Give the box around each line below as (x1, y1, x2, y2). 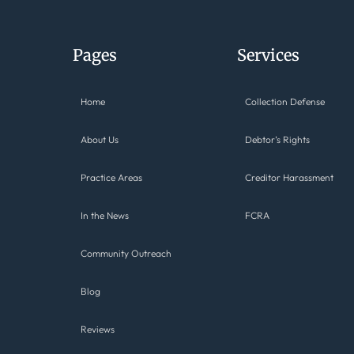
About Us (80, 134, 119, 146)
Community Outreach (80, 247, 171, 260)
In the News (80, 209, 129, 222)
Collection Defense (245, 96, 326, 108)
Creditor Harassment (245, 171, 334, 184)
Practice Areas (80, 171, 142, 184)
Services (237, 45, 300, 66)
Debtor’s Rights (245, 134, 311, 146)
